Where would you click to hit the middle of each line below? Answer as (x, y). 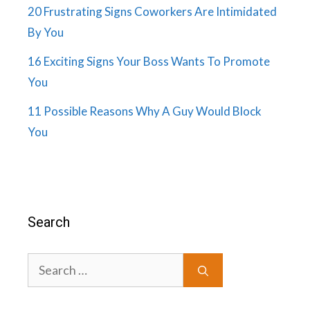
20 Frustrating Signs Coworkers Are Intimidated (152, 12)
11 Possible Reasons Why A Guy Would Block (145, 111)
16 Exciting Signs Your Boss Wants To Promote (149, 62)
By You (46, 33)
